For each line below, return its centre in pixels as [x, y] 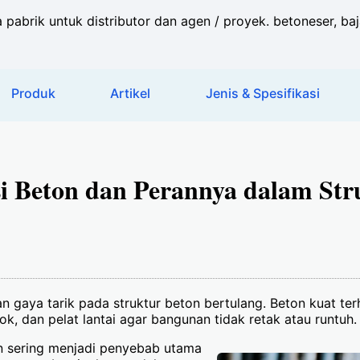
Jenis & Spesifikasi [263, 93]
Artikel [131, 93]
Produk [33, 93]
